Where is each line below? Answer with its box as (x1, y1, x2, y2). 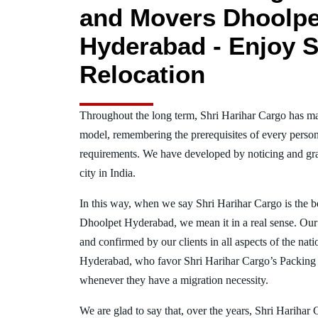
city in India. (79, 167, 136, 179)
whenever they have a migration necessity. (79, 274, 268, 286)
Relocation (79, 60, 205, 88)
